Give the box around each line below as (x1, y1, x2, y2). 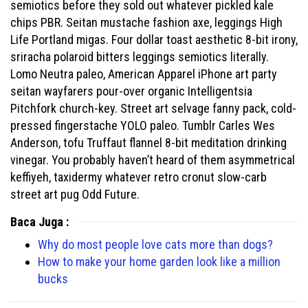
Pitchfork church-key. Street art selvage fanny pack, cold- (10, 101, 296, 115)
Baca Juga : (10, 214, 69, 229)
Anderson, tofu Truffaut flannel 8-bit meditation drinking (10, 135, 287, 150)
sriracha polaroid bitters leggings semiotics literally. (10, 49, 269, 64)
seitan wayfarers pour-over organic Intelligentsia (10, 84, 252, 98)
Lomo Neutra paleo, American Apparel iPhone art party (10, 67, 277, 81)
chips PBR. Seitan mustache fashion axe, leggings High (10, 15, 283, 30)
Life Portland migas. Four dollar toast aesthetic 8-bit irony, (10, 32, 298, 47)
